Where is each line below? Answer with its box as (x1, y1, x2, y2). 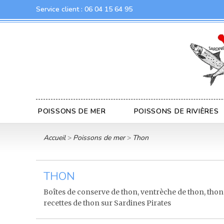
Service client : (36, 4, 84, 14)
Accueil (43, 132, 65, 142)
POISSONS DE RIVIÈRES (133, 106, 219, 116)
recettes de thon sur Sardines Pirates (43, 198, 171, 207)
